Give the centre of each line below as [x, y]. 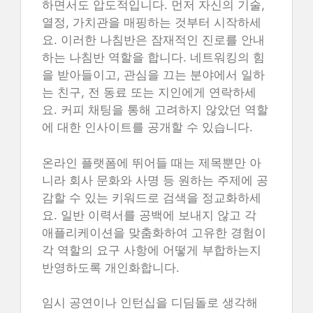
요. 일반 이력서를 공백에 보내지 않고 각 [149, 215]
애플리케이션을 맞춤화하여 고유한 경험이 [154, 232]
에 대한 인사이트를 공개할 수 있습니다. [147, 127]
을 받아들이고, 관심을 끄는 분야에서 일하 [153, 75]
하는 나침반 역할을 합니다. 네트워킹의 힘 [153, 57]
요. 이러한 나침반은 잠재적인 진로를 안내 [153, 40]
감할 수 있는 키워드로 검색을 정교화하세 [152, 197]
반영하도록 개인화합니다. [111, 267]
